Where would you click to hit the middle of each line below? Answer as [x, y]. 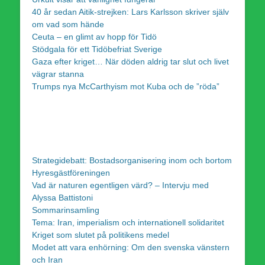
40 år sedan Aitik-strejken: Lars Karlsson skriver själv [130, 12]
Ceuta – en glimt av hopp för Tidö [94, 36]
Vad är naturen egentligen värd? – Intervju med [120, 185]
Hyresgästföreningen [71, 172]
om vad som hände [68, 24]
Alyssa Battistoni [62, 197]
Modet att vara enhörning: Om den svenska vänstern [131, 247]
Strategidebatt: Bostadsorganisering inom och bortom [132, 160]
